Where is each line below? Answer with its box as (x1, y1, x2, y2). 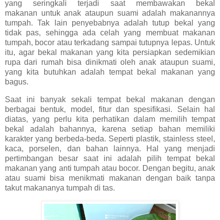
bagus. (5, 78, 28, 86)
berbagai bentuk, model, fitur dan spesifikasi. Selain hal (5, 105, 215, 114)
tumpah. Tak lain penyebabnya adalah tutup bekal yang (5, 19, 215, 27)
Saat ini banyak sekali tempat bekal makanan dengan (5, 95, 215, 104)
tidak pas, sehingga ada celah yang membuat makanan (5, 28, 215, 37)
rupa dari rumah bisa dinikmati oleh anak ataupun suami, (5, 58, 215, 67)
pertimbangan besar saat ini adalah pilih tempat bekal (5, 154, 215, 163)
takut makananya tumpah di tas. (5, 184, 115, 192)
